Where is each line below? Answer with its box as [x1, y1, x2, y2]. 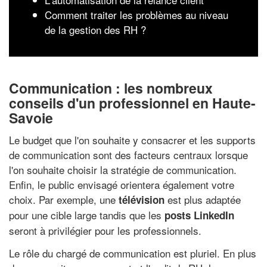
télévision [119, 193, 164, 207]
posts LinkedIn [164, 208, 234, 222]
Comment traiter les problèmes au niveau [45, 7, 228, 22]
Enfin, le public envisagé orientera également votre [9, 177, 234, 192]
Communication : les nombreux [9, 77, 213, 98]
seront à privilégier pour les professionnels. [9, 223, 201, 238]
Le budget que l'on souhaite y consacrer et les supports [9, 132, 256, 147]
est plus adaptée [164, 192, 241, 207]
